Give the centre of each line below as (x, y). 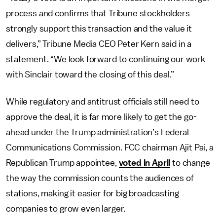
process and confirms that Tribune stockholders (98, 13)
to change (190, 163)
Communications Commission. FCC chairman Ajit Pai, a (110, 147)
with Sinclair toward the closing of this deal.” (90, 74)
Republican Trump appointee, (62, 163)
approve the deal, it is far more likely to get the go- (101, 117)
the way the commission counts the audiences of (100, 178)
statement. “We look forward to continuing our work (106, 59)
